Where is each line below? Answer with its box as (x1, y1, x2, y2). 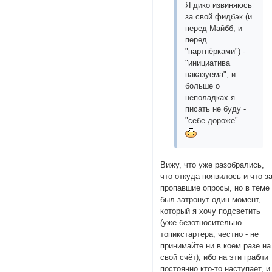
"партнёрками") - (185, 46, 246, 56)
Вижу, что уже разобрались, (160, 160, 265, 169)
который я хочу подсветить (160, 206, 261, 216)
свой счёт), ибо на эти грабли (160, 252, 269, 262)
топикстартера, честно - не (160, 229, 259, 239)
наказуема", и (185, 69, 236, 79)
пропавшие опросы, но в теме (160, 183, 270, 192)
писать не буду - (185, 104, 246, 114)
